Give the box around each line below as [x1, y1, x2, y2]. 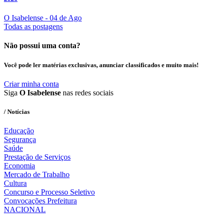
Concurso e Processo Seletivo [4, 188, 95, 197]
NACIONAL [4, 205, 46, 214]
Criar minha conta [4, 79, 59, 88]
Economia [4, 162, 35, 170]
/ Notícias [4, 108, 30, 115]
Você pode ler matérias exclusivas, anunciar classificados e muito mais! [4, 61, 199, 69]
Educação [4, 127, 34, 135]
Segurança [4, 135, 36, 144]
